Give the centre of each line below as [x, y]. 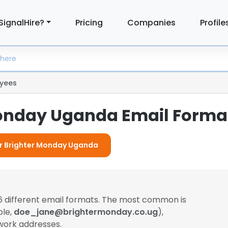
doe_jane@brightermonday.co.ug [86, 212]
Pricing [89, 22]
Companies [152, 22]
